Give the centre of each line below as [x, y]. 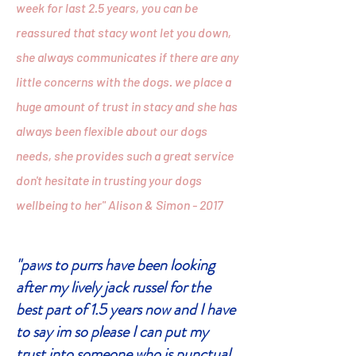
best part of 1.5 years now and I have [126, 310]
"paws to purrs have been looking [115, 265]
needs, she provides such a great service [125, 155]
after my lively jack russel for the [113, 287]
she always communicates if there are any [127, 57]
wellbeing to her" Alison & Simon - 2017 [119, 205]
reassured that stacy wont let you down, [124, 32]
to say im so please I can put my [112, 332]
